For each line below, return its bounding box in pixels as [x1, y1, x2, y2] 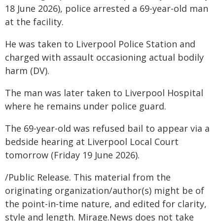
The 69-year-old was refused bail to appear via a [5, 122, 210, 134]
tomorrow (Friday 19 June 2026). [5, 149, 140, 161]
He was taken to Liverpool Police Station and [5, 38, 195, 50]
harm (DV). [5, 65, 49, 76]
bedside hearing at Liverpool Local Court [5, 136, 179, 147]
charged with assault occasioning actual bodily [5, 51, 204, 63]
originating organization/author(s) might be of [5, 184, 204, 196]
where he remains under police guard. [5, 100, 166, 112]
